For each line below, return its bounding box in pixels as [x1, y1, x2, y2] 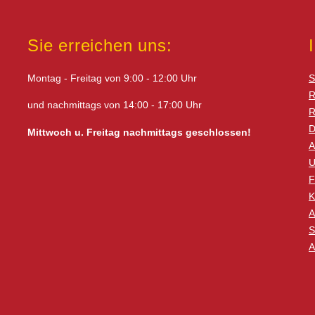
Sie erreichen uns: [27, 35, 172, 55]
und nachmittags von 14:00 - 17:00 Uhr [27, 99, 202, 111]
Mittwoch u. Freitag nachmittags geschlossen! [27, 126, 251, 138]
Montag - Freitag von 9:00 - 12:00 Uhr [27, 72, 197, 84]
